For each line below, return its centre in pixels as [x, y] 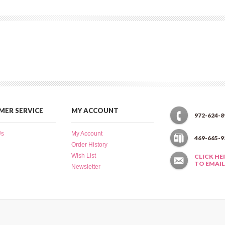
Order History [89, 144]
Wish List [84, 155]
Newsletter [86, 166]
